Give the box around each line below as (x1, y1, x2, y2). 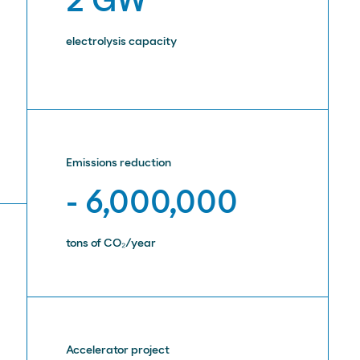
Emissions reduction (66, 157, 172, 169)
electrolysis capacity (66, 36, 178, 47)
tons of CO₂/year (66, 238, 157, 249)
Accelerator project (66, 345, 170, 356)
